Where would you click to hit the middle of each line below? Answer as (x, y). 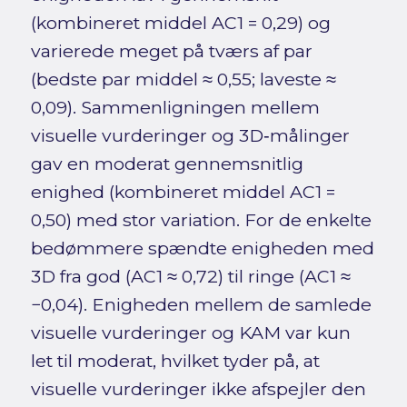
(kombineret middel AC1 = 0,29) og (180, 23)
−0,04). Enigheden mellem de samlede (201, 305)
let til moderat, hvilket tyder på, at (175, 361)
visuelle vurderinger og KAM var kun (190, 333)
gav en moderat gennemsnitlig (167, 164)
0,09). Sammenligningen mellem (175, 108)
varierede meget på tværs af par (171, 51)
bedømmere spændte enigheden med (202, 248)
